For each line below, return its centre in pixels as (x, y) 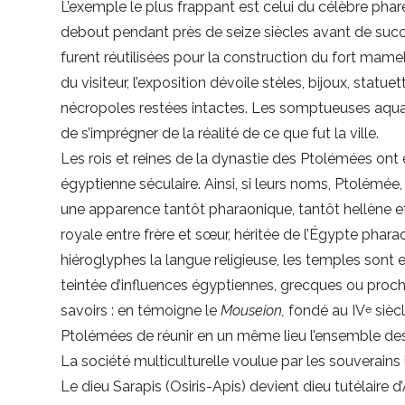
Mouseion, (253, 311)
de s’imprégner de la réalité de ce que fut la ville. (220, 134)
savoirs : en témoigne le (139, 311)
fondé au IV (327, 311)
